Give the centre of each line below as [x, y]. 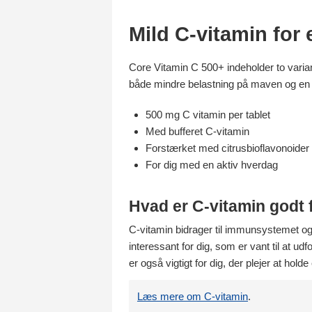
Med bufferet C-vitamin [197, 131]
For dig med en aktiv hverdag [212, 165]
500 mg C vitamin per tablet [208, 115]
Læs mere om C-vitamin [193, 296]
